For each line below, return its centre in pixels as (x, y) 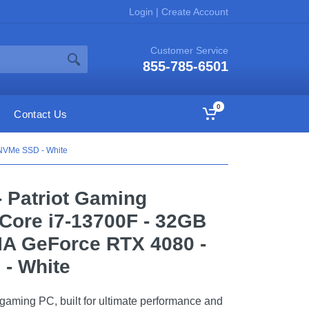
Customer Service (189, 50)
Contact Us (41, 114)
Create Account (193, 11)
